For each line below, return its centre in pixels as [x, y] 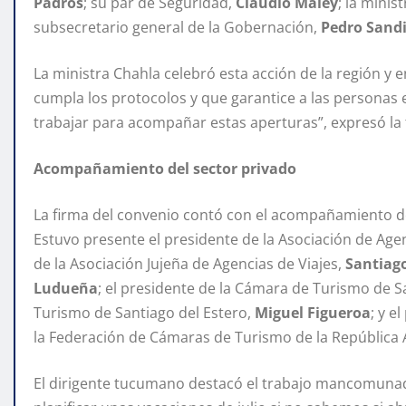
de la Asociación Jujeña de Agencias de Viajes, [189, 264]
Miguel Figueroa [313, 313]
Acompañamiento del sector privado [165, 169]
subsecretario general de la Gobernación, [177, 28]
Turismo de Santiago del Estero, [144, 313]
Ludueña [66, 289]
